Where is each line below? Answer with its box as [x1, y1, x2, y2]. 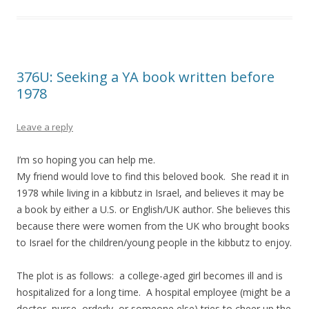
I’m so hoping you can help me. [17, 153, 155, 167]
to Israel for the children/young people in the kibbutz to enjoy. [17, 236, 292, 250]
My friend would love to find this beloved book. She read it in [17, 170, 289, 183]
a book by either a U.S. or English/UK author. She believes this [17, 203, 290, 217]
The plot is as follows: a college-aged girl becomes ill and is [17, 269, 283, 283]
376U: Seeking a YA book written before [17, 68, 275, 87]
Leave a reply [17, 121, 73, 134]
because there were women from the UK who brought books [17, 219, 290, 233]
